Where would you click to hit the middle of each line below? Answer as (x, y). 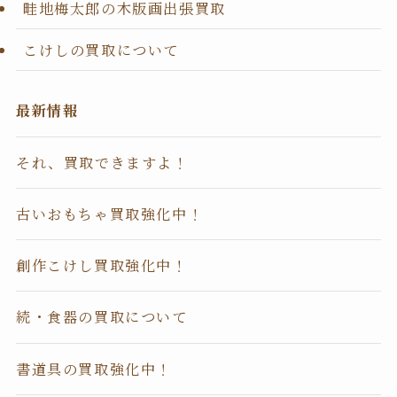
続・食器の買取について (101, 317)
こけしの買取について (101, 50)
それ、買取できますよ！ (102, 162)
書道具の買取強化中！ (94, 368)
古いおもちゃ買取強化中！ (109, 213)
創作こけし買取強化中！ (101, 265)
